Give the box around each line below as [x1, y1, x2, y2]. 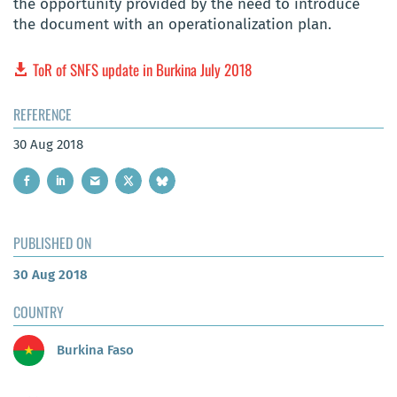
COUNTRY [13, 301, 64, 323]
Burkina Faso [53, 341, 134, 358]
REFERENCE [13, 103, 72, 125]
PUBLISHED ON [13, 232, 91, 254]
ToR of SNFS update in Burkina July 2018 [33, 58, 253, 81]
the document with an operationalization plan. [13, 15, 331, 35]
